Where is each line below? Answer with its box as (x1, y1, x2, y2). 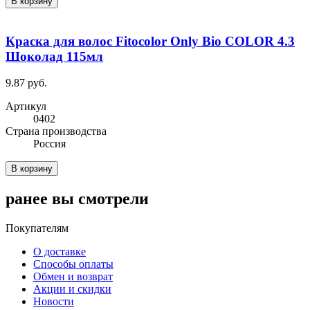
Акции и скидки (33, 283, 111, 295)
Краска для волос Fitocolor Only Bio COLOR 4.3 (6, 33, 295, 48)
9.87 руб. (6, 77, 47, 89)
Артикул (6, 100, 46, 113)
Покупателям (6, 222, 69, 235)
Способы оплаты (33, 258, 113, 271)
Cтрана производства (6, 125, 107, 138)
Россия (33, 138, 66, 150)
